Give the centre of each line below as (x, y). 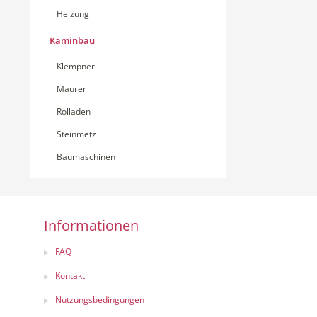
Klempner (76, 66)
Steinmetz (76, 134)
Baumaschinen (86, 157)
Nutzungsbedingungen (100, 300)
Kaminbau (72, 40)
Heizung (73, 14)
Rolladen (74, 111)
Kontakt (70, 276)
